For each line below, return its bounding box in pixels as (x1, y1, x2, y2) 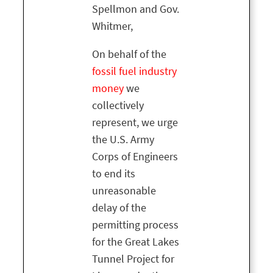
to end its (92, 166, 135, 182)
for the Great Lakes (92, 235, 179, 250)
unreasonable (92, 183, 156, 199)
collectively (92, 98, 144, 113)
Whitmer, (92, 19, 133, 34)
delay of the (92, 200, 146, 216)
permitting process (92, 218, 179, 233)
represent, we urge (92, 115, 178, 130)
